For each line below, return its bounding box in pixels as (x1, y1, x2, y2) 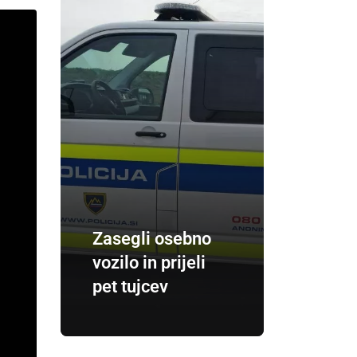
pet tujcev (92, 277, 168, 296)
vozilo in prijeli (92, 253, 206, 273)
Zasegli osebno (92, 229, 211, 249)
